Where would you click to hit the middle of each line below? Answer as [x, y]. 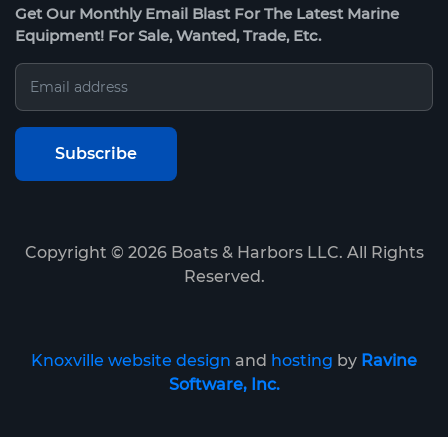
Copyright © [76, 253]
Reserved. [224, 277]
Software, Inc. [224, 385]
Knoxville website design [131, 361]
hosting [302, 361]
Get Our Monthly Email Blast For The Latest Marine [207, 14]
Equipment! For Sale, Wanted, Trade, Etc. [168, 36]
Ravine [389, 361]
